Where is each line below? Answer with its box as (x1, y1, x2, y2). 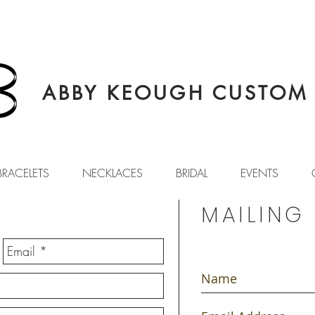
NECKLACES (82, 165, 143, 181)
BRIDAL (176, 165, 207, 181)
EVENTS (240, 165, 278, 181)
